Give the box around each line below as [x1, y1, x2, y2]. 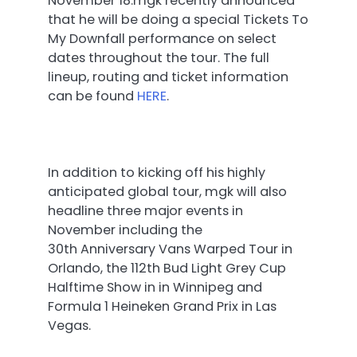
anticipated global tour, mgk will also [48, 182, 287, 202]
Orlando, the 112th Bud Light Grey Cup [48, 259, 286, 278]
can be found [48, 87, 137, 106]
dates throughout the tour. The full [48, 49, 269, 68]
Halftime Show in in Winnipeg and [48, 278, 262, 297]
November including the [48, 221, 202, 240]
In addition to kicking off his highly [48, 163, 265, 182]
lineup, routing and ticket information [48, 68, 288, 87]
